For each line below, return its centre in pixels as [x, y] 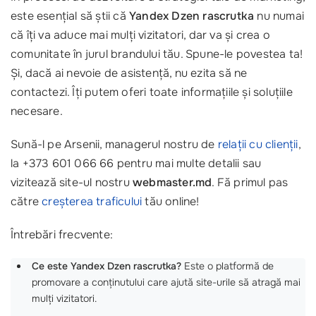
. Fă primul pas [250, 182]
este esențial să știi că [70, 16]
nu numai [279, 16]
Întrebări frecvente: [62, 234]
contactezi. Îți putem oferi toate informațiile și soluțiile [152, 92]
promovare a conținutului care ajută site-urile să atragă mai [166, 282]
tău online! [171, 201]
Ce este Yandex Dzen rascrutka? [107, 266]
